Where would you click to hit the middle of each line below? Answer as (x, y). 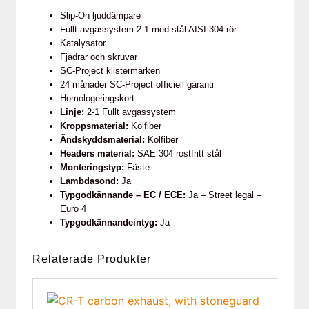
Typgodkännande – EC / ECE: (122, 195)
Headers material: (97, 153)
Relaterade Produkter (91, 259)
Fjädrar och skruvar (98, 57)
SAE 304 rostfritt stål (178, 153)
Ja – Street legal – (223, 195)
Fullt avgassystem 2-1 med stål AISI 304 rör (148, 29)
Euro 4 (73, 208)
